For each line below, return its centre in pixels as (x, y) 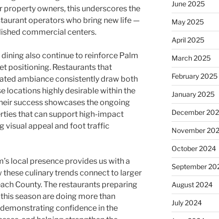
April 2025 (188, 40)
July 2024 (186, 203)
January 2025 (193, 94)
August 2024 (192, 185)
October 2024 (194, 149)
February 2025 (194, 76)
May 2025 (187, 22)
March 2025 (191, 58)
